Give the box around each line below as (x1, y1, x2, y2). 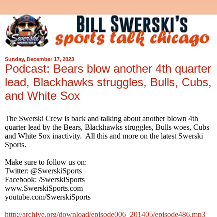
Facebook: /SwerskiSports (5, 175, 85, 184)
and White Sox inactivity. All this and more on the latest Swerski (5, 131, 203, 140)
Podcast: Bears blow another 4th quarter (5, 62, 211, 76)
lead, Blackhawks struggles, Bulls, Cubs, (5, 76, 212, 89)
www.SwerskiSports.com (5, 184, 83, 192)
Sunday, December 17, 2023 (5, 56, 74, 62)
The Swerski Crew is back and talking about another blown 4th (5, 114, 198, 123)
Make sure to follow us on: (5, 157, 87, 166)
